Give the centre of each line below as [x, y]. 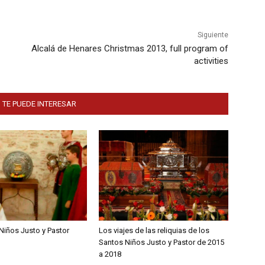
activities [211, 61]
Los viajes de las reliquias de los [154, 231]
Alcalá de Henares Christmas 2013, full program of [130, 49]
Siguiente [213, 35]
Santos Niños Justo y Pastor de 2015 [162, 243]
